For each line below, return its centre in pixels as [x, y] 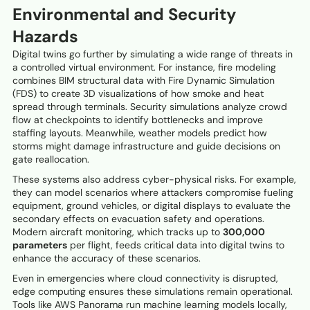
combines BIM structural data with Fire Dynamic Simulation [144, 81]
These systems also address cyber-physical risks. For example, [154, 180]
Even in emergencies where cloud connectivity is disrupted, [145, 279]
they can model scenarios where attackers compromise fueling [153, 193]
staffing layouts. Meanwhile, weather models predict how [140, 133]
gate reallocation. [51, 159]
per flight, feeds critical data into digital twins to [176, 245]
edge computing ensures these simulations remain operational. [153, 292]
